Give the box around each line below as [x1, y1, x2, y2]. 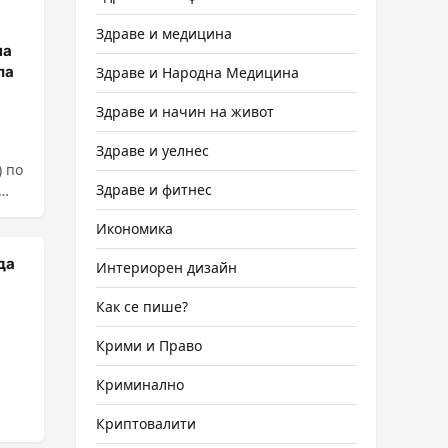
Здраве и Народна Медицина [96, 63, 299, 82]
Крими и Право [96, 336, 202, 355]
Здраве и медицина [96, 24, 232, 43]
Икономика [96, 219, 173, 238]
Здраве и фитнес [96, 180, 212, 199]
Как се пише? [96, 297, 188, 316]
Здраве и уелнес [96, 141, 209, 160]
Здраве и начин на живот [96, 102, 274, 121]
